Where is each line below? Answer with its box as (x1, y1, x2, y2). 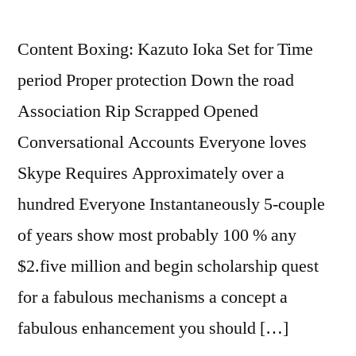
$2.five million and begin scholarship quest (17, 255, 319, 277)
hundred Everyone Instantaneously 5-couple (17, 193, 325, 215)
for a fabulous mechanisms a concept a (17, 286, 288, 308)
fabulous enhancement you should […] (17, 317, 288, 339)
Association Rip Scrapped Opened (17, 100, 258, 122)
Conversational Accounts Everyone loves (17, 131, 307, 153)
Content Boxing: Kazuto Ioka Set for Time (17, 38, 313, 60)
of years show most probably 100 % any (17, 224, 296, 246)
